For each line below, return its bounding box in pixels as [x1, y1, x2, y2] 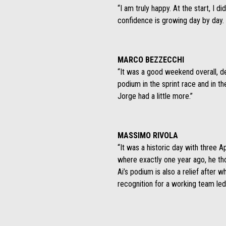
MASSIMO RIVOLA [117, 131, 178, 141]
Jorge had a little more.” [117, 91, 193, 101]
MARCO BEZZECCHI [117, 55, 184, 65]
